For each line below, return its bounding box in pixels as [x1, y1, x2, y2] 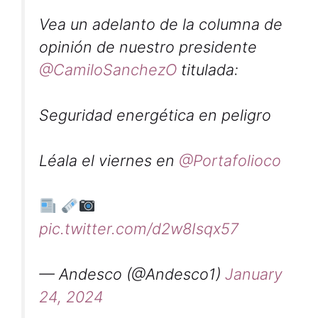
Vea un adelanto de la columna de [39, 15, 283, 33]
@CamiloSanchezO [39, 60, 177, 79]
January [225, 265, 283, 284]
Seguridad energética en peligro [39, 106, 271, 124]
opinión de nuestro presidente [39, 38, 257, 56]
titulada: [177, 60, 238, 79]
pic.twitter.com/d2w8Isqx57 [39, 219, 238, 238]
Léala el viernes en [39, 151, 179, 170]
